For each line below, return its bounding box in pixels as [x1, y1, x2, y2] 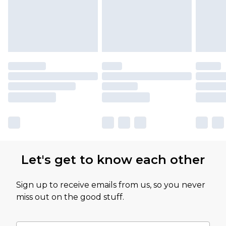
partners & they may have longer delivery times [8, 5, 199, 15]
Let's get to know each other [21, 152, 205, 167]
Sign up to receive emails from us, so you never [16, 180, 205, 190]
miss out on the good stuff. [16, 192, 124, 202]
